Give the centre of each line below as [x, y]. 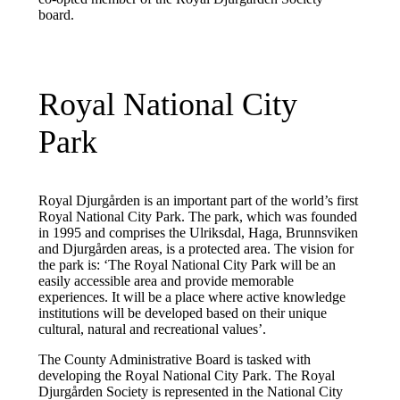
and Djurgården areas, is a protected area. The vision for [196, 249]
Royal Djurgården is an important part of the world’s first [198, 201]
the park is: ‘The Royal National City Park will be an [187, 265]
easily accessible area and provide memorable [166, 281]
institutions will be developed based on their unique [182, 313]
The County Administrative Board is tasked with [174, 360]
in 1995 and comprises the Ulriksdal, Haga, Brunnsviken [198, 233]
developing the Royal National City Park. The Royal [186, 376]
